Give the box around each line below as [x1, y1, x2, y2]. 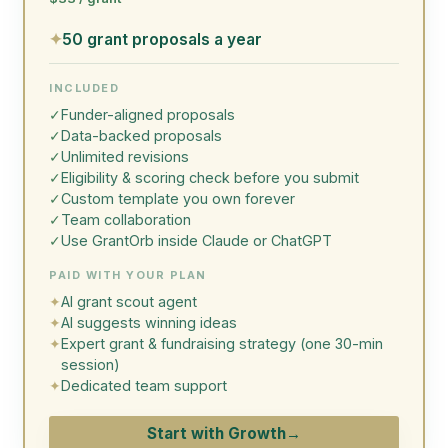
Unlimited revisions [61, 148, 189, 166]
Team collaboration [61, 211, 191, 229]
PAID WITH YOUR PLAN [49, 268, 207, 283]
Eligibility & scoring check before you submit [61, 169, 359, 187]
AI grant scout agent [61, 293, 197, 311]
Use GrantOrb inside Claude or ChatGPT [61, 232, 332, 250]
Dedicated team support [61, 377, 227, 395]
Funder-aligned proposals [61, 106, 235, 124]
